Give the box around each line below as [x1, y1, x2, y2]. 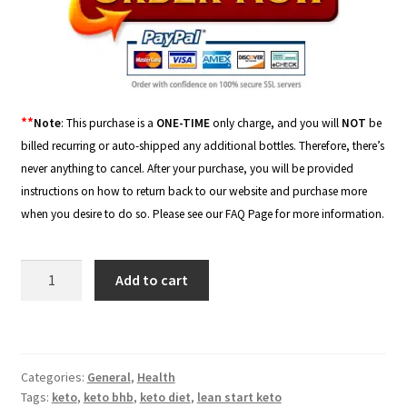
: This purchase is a [60, 115, 156, 132]
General [86, 368, 131, 385]
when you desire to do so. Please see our [20, 206, 225, 223]
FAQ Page [224, 206, 273, 223]
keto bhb [83, 388, 134, 405]
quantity [19, 374, 73, 393]
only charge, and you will [209, 115, 342, 132]
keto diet [139, 388, 191, 405]
